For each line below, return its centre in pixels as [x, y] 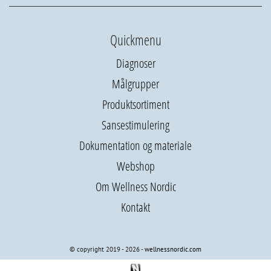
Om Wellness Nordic [135, 187]
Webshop [135, 166]
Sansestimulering [135, 125]
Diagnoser [135, 64]
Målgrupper [135, 84]
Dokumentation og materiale [135, 146]
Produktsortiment [135, 105]
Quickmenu [135, 41]
